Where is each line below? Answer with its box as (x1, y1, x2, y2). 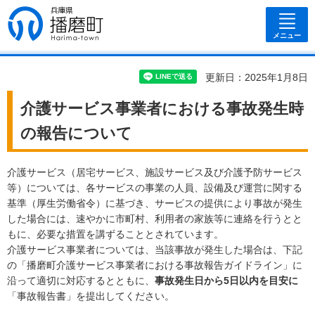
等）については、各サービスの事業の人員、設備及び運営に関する (7, 181, 302, 193)
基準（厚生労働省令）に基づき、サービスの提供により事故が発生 (7, 197, 302, 209)
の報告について (20, 124, 132, 143)
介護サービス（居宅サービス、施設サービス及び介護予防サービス (7, 166, 302, 178)
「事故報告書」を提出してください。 (7, 290, 174, 302)
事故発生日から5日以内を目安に (155, 274, 298, 286)
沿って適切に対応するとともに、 (7, 274, 155, 286)
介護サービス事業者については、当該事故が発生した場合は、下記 (7, 243, 302, 255)
